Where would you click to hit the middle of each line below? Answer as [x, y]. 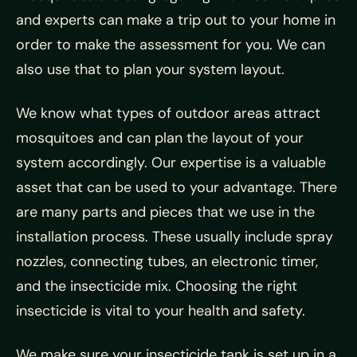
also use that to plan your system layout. [150, 70]
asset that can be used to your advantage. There [177, 188]
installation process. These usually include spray [175, 237]
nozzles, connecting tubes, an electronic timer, [167, 262]
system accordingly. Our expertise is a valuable [171, 163]
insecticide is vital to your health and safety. [161, 311]
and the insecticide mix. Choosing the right [157, 286]
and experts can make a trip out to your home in [176, 20]
